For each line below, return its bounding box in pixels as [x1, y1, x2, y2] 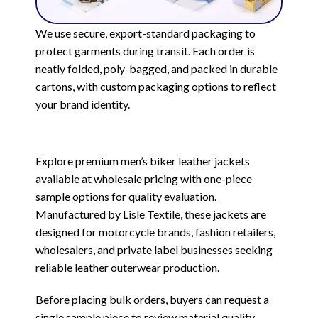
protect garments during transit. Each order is [35, 43, 255, 57]
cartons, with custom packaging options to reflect [35, 79, 276, 93]
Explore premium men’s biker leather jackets [35, 153, 250, 168]
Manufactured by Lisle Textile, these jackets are [35, 207, 266, 221]
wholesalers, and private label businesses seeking [35, 242, 273, 256]
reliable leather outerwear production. [35, 260, 219, 274]
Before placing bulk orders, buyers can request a [35, 292, 269, 306]
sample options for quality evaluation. [35, 189, 216, 203]
